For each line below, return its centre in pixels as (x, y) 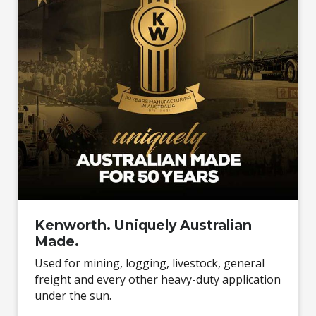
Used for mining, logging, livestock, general (150, 263)
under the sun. (73, 295)
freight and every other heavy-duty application (158, 279)
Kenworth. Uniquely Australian (143, 225)
